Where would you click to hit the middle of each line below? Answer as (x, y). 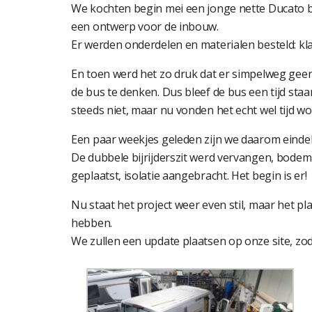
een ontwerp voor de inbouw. (145, 27)
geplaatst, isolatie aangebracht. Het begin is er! (189, 176)
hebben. (92, 223)
